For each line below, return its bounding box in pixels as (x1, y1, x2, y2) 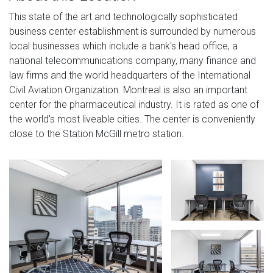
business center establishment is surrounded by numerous (9, 25, 256, 37)
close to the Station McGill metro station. (9, 127, 184, 140)
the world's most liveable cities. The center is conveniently (9, 113, 255, 125)
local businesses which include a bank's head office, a (9, 40, 238, 52)
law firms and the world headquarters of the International (9, 69, 250, 81)
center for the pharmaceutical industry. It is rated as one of (9, 98, 259, 110)
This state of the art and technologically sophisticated (9, 10, 238, 23)
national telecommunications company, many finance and (9, 54, 256, 66)
